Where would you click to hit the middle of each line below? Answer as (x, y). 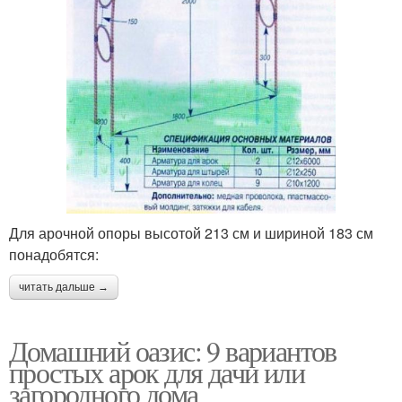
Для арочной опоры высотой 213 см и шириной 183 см (191, 233)
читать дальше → (64, 288)
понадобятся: (54, 255)
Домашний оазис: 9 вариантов (173, 351)
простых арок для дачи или (157, 372)
